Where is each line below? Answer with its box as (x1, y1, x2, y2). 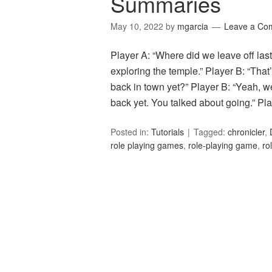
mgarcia (177, 20, 208, 33)
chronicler (228, 126, 265, 138)
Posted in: (110, 126, 151, 138)
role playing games (110, 139, 183, 152)
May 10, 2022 (110, 20, 163, 33)
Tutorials (151, 126, 184, 138)
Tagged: (194, 126, 228, 138)
